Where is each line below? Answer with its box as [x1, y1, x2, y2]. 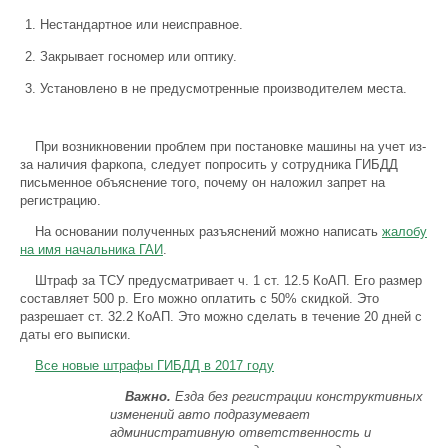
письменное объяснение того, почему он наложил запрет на [20, 175, 385, 190]
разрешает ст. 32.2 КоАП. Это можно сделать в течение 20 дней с [20, 309, 422, 324]
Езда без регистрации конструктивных [171, 389, 423, 404]
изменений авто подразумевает [110, 407, 310, 422]
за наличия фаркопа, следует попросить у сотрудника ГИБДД [20, 157, 398, 172]
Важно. [125, 389, 171, 404]
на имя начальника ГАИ [20, 242, 163, 257]
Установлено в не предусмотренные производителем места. [40, 81, 407, 96]
